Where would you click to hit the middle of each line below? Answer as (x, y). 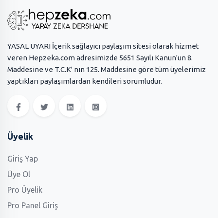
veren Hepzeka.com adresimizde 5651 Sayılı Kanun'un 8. (100, 57)
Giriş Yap (23, 158)
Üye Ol (19, 174)
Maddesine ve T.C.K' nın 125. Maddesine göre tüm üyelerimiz (107, 69)
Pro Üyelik (25, 190)
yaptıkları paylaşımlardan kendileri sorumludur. (85, 81)
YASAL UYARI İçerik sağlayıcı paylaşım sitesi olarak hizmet (103, 46)
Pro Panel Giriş (33, 205)
